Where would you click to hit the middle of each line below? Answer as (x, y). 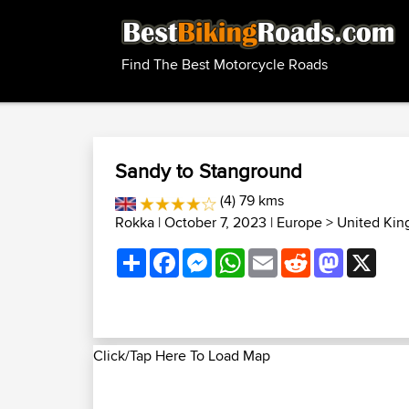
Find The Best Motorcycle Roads (225, 65)
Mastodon (375, 255)
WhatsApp (278, 255)
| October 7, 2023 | (215, 222)
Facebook (210, 255)
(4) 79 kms (250, 200)
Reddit (331, 255)
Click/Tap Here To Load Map (182, 356)
